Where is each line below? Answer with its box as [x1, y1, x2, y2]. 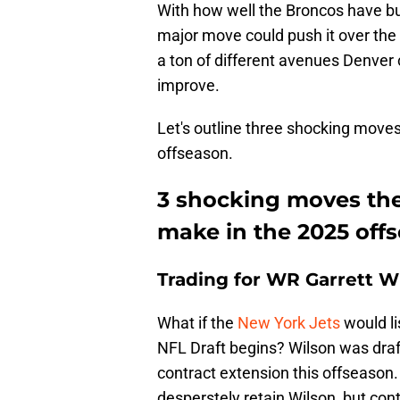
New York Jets [237, 313, 340, 333]
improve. [157, 76, 220, 96]
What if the [157, 313, 237, 333]
